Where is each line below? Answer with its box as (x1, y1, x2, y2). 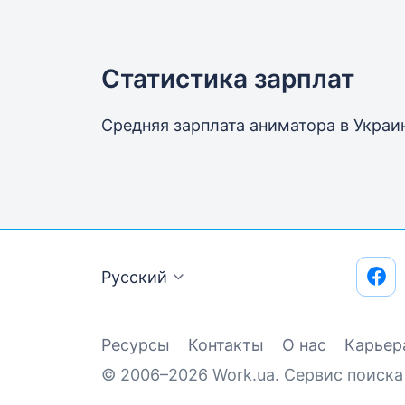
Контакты (188, 335, 264, 355)
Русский (101, 268, 167, 287)
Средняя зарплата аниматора (101, 116, 340, 136)
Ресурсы (101, 335, 170, 355)
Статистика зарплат (101, 63, 354, 95)
